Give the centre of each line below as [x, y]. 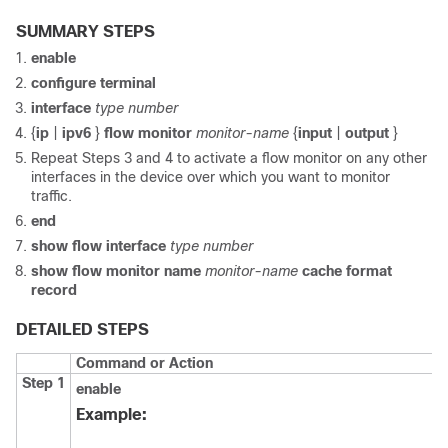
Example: [111, 415]
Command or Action [144, 363]
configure [63, 83]
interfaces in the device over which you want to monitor [210, 177]
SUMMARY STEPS [85, 32]
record [54, 290]
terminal [128, 83]
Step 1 [43, 383]
